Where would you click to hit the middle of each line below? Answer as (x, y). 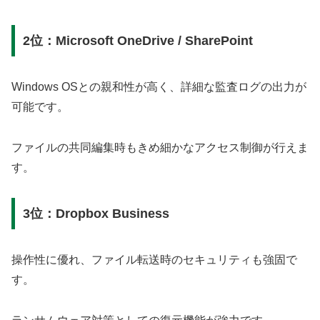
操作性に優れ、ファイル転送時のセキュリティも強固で (154, 260)
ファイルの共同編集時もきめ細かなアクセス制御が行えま (160, 147)
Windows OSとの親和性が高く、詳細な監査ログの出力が (159, 86)
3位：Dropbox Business (96, 214)
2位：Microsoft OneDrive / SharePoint (137, 40)
